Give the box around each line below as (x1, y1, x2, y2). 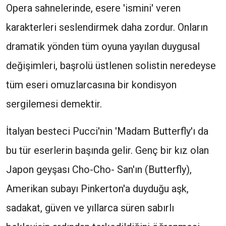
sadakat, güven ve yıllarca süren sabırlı (6, 202, 174, 214)
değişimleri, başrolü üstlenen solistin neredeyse (6, 60, 216, 72)
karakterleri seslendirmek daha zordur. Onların (6, 21, 208, 33)
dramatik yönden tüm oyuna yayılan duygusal (6, 40, 200, 52)
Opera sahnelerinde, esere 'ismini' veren (6, 2, 181, 14)
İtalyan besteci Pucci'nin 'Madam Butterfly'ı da (6, 125, 208, 137)
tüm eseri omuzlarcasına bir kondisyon (6, 79, 177, 91)
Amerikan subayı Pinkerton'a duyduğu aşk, (6, 183, 189, 195)
